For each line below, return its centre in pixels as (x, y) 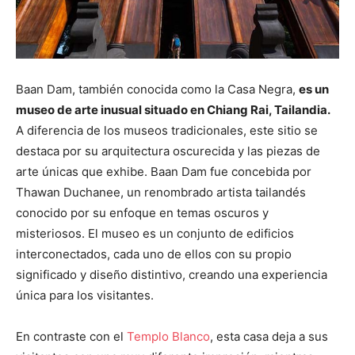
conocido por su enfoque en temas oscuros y (142, 213)
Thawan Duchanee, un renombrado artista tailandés (161, 193)
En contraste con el (71, 337)
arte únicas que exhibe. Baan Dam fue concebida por (164, 172)
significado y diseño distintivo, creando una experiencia (172, 275)
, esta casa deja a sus (269, 337)
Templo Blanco (168, 337)
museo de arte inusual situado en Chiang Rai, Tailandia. (173, 110)
